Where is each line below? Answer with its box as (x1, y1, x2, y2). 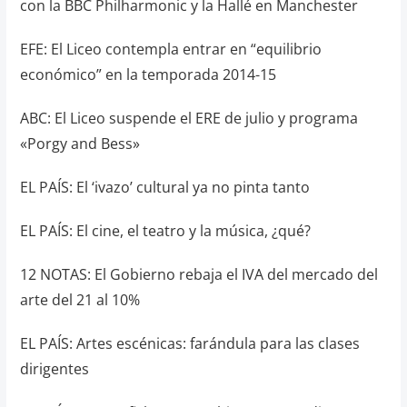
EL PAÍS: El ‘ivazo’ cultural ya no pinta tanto (19, 177, 310, 197)
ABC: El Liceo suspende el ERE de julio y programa (19, 108, 358, 128)
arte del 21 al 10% (19, 290, 140, 310)
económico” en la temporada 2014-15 (19, 65, 276, 84)
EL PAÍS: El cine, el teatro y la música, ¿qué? (19, 221, 311, 241)
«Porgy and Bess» (19, 134, 140, 154)
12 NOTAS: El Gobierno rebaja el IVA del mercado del (19, 264, 378, 284)
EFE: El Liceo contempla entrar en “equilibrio (19, 39, 322, 59)
